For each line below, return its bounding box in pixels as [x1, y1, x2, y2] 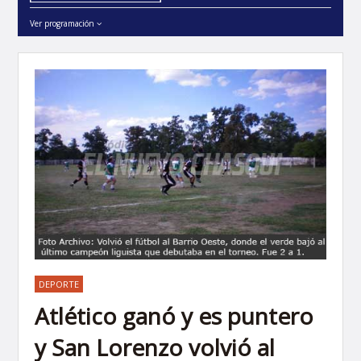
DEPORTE [39, 278, 80, 291]
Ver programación [30, 17, 98, 29]
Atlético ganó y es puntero [35, 301, 314, 332]
